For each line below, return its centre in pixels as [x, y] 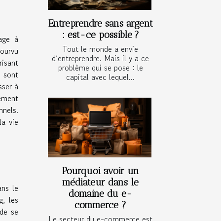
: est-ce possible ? [100, 35]
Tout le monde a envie [100, 49]
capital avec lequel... [100, 77]
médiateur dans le [100, 182]
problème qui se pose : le [100, 68]
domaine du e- [100, 193]
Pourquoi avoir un [100, 171]
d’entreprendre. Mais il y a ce [100, 58]
